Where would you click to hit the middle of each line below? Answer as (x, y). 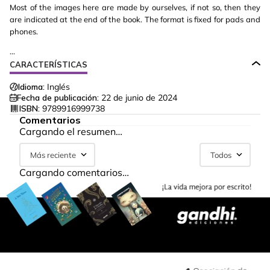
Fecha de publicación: (58, 98)
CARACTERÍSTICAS (49, 65)
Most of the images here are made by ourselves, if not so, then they (135, 8)
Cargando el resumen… (71, 132)
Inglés (58, 87)
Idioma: (31, 87)
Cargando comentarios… (74, 173)
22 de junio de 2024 (139, 98)
